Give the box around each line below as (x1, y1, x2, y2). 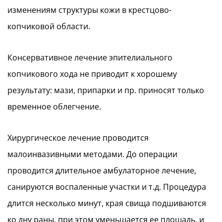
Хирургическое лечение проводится (7, 132, 149, 143)
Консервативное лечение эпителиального (7, 52, 172, 63)
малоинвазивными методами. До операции (7, 148, 177, 160)
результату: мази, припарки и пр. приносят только (7, 84, 204, 96)
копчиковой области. (7, 20, 90, 32)
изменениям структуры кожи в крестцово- (7, 4, 171, 15)
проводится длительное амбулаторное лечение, (7, 165, 196, 176)
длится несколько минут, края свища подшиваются (7, 197, 206, 209)
